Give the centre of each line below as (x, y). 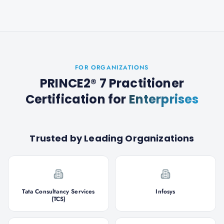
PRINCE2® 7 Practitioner (112, 83)
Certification (65, 99)
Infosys (165, 191)
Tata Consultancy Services (58, 191)
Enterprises (164, 99)
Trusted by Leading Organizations (112, 138)
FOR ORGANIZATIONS (112, 67)
